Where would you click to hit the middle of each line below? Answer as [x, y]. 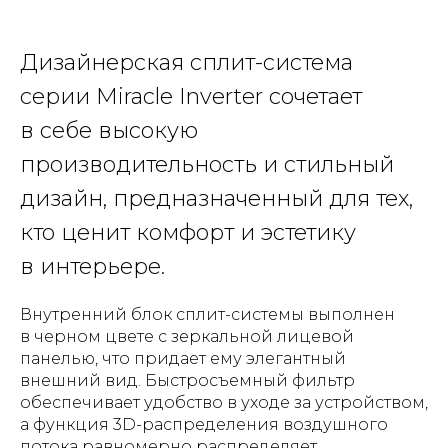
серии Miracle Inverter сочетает [191, 96]
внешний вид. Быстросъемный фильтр [187, 380]
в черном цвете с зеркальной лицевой [187, 336]
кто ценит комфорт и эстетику [188, 232]
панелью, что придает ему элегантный [183, 358]
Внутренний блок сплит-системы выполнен [207, 314]
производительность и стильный [207, 164]
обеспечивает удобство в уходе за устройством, [224, 402]
